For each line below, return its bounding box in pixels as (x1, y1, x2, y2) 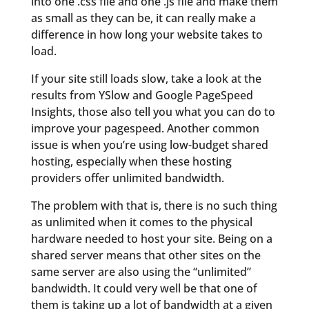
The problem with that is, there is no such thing (30, 197, 277, 213)
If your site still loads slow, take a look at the (30, 70, 261, 86)
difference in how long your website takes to (30, 26, 263, 42)
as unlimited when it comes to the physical (30, 214, 252, 230)
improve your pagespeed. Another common (30, 120, 259, 136)
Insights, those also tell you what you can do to (30, 103, 275, 119)
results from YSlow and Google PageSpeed (30, 87, 253, 103)
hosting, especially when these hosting (30, 153, 232, 169)
